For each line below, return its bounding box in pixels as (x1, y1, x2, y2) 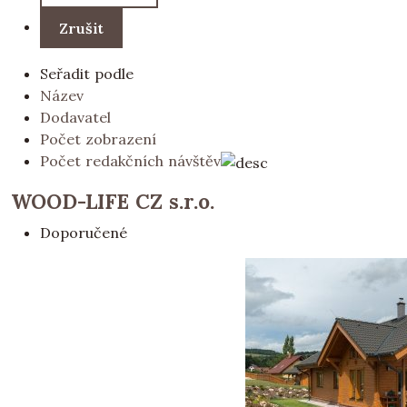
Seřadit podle (40, 64, 134, 83)
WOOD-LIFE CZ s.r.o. (11, 187, 214, 214)
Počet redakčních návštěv (40, 151, 221, 170)
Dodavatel (40, 107, 111, 126)
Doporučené (40, 223, 127, 242)
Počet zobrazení (40, 129, 156, 148)
